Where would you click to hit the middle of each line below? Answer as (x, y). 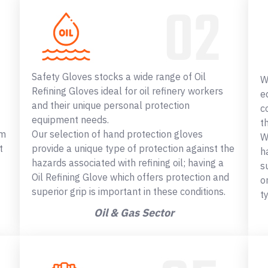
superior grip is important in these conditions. (129, 191)
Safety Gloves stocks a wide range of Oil (119, 76)
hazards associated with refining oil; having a (128, 162)
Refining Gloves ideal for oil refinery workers (128, 91)
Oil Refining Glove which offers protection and (131, 177)
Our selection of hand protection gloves (118, 134)
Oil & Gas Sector (134, 212)
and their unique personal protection (111, 105)
